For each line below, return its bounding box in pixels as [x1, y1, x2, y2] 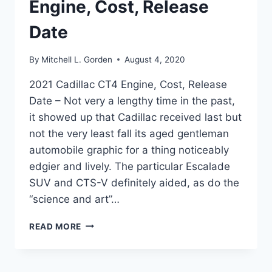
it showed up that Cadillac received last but [29, 110, 242, 123]
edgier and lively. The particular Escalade [29, 160, 230, 172]
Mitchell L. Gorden [41, 54, 113, 64]
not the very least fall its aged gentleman [29, 127, 229, 140]
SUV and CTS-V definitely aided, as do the [29, 176, 239, 189]
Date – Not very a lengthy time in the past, [29, 94, 235, 107]
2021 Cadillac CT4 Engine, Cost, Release [29, 78, 227, 90]
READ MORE [29, 221, 82, 231]
